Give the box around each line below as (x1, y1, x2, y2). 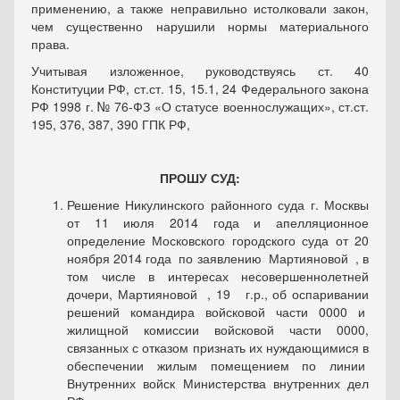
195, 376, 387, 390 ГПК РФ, (31, 115, 190, 134)
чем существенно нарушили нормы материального (31, 17, 369, 36)
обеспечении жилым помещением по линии (67, 356, 369, 375)
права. (31, 35, 70, 54)
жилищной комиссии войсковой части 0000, (67, 321, 369, 339)
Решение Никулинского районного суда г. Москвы (67, 196, 369, 214)
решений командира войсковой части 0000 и (67, 303, 369, 321)
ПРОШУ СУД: (160, 169, 240, 187)
